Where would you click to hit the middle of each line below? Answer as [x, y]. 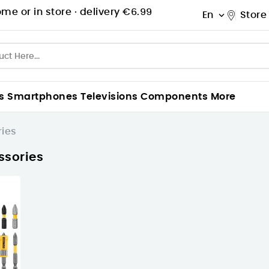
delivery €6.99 [116, 12]
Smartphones [43, 97]
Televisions [109, 97]
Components [174, 97]
